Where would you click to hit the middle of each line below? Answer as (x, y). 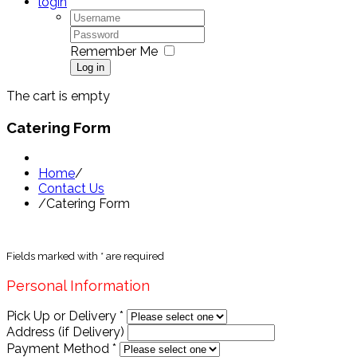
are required (134, 256)
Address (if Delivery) (65, 332)
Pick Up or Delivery (63, 316)
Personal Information (78, 286)
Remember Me (114, 51)
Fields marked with (53, 256)
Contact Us (71, 189)
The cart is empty (58, 96)
